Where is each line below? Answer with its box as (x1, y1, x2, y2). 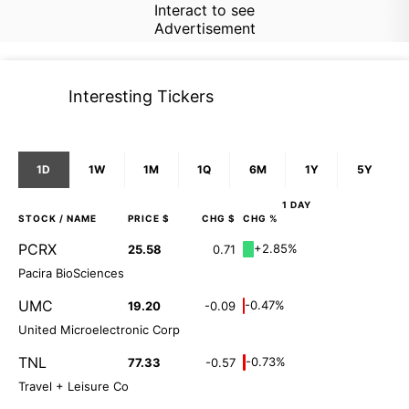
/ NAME (57, 212, 97, 224)
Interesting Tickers (68, 86, 214, 106)
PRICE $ (128, 212, 170, 224)
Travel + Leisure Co (18, 378, 129, 393)
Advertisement (153, 18, 256, 37)
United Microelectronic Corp (18, 321, 180, 337)
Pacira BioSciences (18, 265, 124, 280)
